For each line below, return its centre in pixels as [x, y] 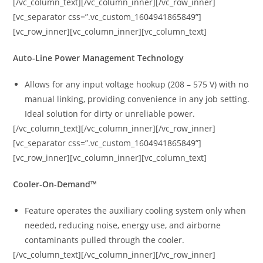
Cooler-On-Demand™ [55, 184]
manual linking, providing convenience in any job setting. [137, 99]
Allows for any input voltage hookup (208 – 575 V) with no [137, 84]
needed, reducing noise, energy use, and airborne [123, 225]
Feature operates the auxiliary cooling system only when [136, 210]
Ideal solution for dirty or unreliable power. [110, 113]
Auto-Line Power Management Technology [99, 58]
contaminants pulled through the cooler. [105, 240]
